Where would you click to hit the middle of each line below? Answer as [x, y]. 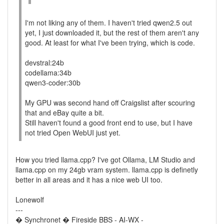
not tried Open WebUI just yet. [73, 132]
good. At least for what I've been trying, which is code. [110, 42]
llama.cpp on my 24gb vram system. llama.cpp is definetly [107, 169]
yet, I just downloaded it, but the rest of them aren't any [112, 32]
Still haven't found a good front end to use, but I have [109, 122]
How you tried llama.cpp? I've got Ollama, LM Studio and [105, 159]
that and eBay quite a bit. [64, 112]
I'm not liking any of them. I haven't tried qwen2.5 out [108, 22]
